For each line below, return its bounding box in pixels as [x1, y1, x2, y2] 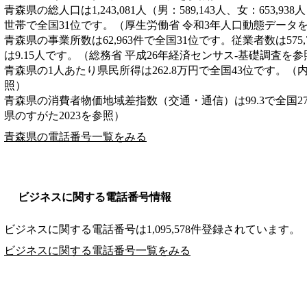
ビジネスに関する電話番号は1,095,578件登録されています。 [4, 223, 300, 235]
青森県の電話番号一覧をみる [4, 130, 147, 143]
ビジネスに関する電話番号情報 [18, 191, 171, 203]
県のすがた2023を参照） [4, 109, 125, 121]
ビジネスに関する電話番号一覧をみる [4, 244, 191, 256]
